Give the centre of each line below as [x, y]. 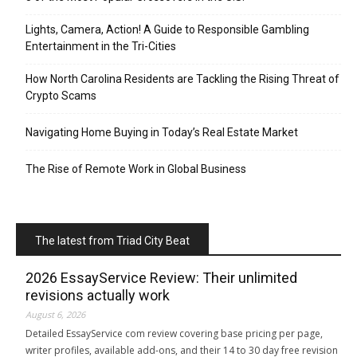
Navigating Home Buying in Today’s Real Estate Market [162, 132]
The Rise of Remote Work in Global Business [136, 169]
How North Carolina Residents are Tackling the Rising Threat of [182, 78]
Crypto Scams [61, 95]
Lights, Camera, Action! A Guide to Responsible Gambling [167, 29]
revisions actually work [98, 295]
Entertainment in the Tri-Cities [101, 46]
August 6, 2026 [55, 314]
